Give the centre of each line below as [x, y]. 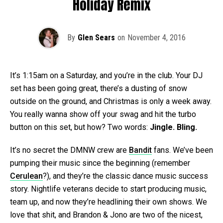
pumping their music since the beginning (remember [100, 163]
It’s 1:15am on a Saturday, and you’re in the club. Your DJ [106, 75]
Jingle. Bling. [173, 127]
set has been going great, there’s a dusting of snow [99, 88]
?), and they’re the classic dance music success [125, 176]
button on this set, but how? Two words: [80, 127]
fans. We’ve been [182, 150]
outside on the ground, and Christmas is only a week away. [111, 101]
